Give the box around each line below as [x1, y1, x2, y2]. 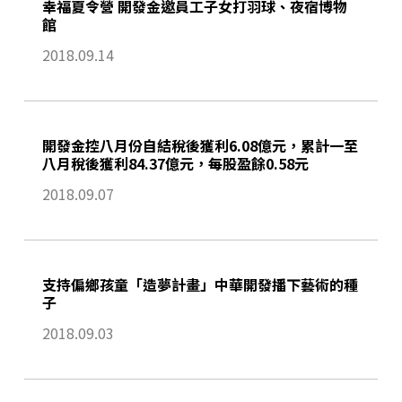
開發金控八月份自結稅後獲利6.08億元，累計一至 [41, 135, 358, 157]
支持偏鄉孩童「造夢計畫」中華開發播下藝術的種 [41, 274, 358, 296]
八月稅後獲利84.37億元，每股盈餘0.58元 [41, 153, 309, 175]
